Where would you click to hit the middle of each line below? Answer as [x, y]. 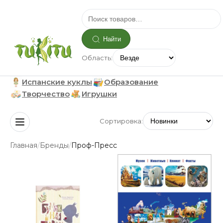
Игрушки [99, 94]
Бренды [54, 145]
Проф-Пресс [94, 145]
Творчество [46, 94]
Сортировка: [121, 121]
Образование [131, 82]
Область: [97, 58]
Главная [24, 145]
